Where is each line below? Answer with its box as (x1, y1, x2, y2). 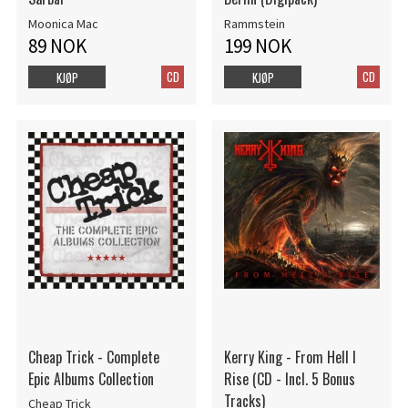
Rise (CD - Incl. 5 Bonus (223, 367, 355, 390)
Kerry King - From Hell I (223, 345, 356, 368)
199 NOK (223, 33, 291, 58)
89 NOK (27, 33, 87, 58)
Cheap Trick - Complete (27, 345, 159, 368)
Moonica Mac (27, 15, 98, 32)
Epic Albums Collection (27, 367, 154, 390)
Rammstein (223, 15, 285, 32)
